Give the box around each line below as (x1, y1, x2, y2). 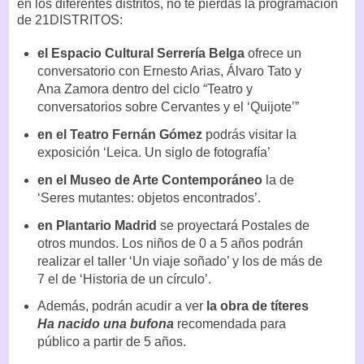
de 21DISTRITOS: (17, 13, 123, 28)
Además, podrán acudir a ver (37, 299, 203, 314)
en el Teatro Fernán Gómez (37, 127, 206, 141)
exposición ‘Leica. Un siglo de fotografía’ (37, 145, 271, 159)
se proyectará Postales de (159, 218, 310, 232)
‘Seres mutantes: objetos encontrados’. (37, 190, 264, 205)
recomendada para (173, 317, 286, 331)
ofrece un (247, 45, 301, 60)
